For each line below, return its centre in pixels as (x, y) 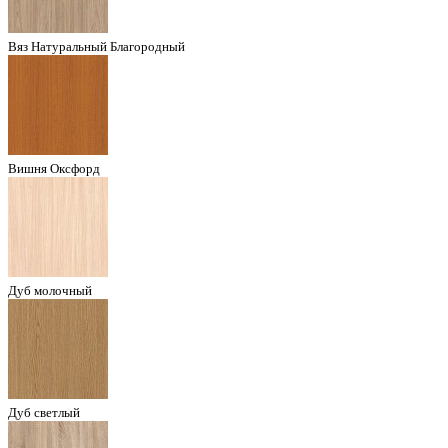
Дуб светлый (44, 412)
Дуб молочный (50, 290)
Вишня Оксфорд (54, 168)
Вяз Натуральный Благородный (96, 46)
